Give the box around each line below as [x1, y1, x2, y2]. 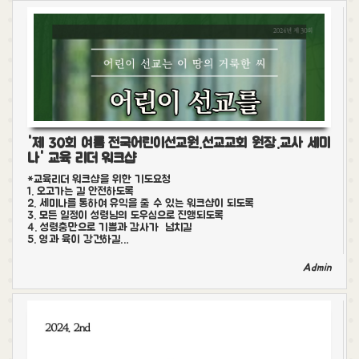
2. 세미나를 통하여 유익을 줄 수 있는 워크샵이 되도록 [27, 197, 254, 211]
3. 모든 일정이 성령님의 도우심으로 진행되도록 [27, 209, 224, 223]
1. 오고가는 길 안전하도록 [27, 185, 134, 199]
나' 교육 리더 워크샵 [27, 150, 136, 167]
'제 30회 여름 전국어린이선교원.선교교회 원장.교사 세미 [27, 135, 330, 152]
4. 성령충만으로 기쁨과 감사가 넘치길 [27, 221, 192, 235]
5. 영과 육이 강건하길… [27, 233, 129, 247]
